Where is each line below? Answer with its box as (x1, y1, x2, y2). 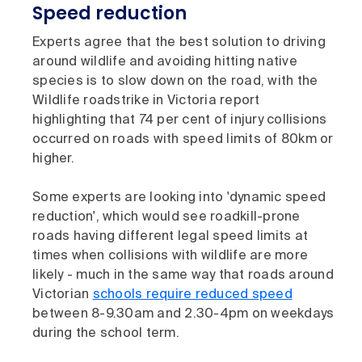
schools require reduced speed (92, 288, 293, 302)
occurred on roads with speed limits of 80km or (32, 133, 334, 147)
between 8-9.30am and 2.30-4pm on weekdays (32, 308, 335, 322)
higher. (32, 153, 74, 166)
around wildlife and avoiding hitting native (32, 56, 297, 69)
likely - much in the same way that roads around (32, 269, 334, 283)
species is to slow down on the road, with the (32, 75, 318, 89)
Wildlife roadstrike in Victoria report (32, 95, 260, 108)
